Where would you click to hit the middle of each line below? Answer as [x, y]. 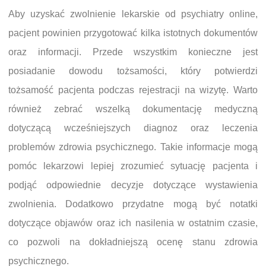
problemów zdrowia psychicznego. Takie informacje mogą [133, 147]
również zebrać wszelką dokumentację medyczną [133, 109]
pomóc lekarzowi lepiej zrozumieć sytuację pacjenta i [133, 166]
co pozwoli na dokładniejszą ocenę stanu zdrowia [133, 242]
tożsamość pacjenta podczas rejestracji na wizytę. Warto [133, 90]
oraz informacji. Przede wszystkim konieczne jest [133, 52]
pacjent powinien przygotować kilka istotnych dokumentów [133, 33]
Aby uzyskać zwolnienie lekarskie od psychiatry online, [133, 14]
